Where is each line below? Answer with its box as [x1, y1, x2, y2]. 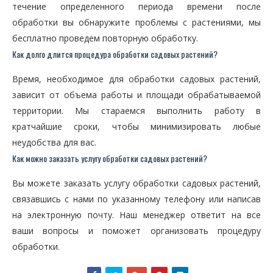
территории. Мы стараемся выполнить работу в [12, 105, 261, 116]
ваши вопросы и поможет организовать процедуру [12, 225, 261, 236]
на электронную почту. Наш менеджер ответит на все [12, 209, 261, 221]
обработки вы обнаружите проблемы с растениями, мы [12, 16, 261, 28]
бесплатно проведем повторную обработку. [12, 32, 198, 44]
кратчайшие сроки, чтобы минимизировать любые [12, 121, 261, 132]
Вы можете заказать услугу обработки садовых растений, [12, 177, 261, 189]
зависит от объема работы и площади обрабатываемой [12, 89, 261, 101]
